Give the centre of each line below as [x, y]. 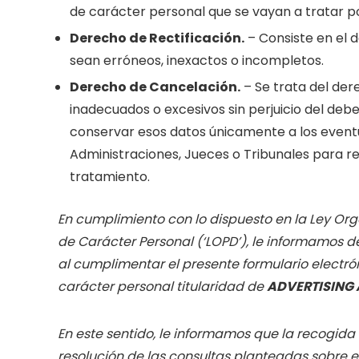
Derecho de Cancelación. [155, 87]
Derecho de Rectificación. [157, 38]
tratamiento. [110, 177]
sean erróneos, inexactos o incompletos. [197, 61]
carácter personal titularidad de [162, 286]
